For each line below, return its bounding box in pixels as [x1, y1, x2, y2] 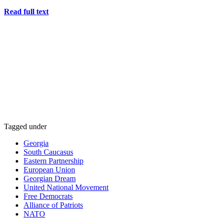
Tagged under [4, 122, 47, 131]
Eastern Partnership [24, 157, 83, 165]
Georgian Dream [24, 174, 76, 183]
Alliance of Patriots [24, 201, 83, 210]
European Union [24, 165, 75, 174]
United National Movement [24, 183, 109, 192]
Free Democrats [24, 192, 73, 201]
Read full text [4, 7, 49, 16]
